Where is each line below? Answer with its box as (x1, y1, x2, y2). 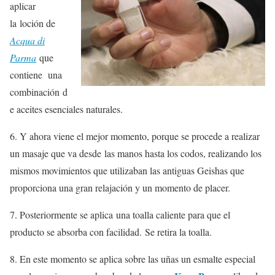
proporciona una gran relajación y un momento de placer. (10, 181, 230, 195)
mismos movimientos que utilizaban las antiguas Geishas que (10, 164, 244, 177)
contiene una (10, 68, 62, 82)
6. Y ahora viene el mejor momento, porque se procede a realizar (10, 130, 260, 143)
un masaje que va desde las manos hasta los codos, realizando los (10, 147, 261, 160)
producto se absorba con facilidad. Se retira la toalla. (10, 225, 212, 239)
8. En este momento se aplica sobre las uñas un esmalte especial (10, 252, 255, 266)
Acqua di (10, 34, 45, 47)
